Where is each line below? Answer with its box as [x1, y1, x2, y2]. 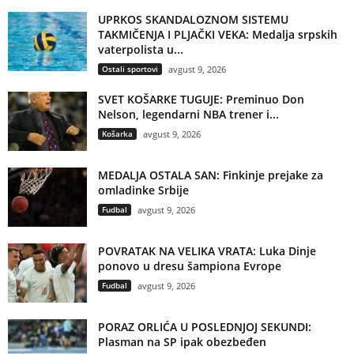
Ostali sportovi [102, 63, 158, 75]
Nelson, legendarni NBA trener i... [98, 107, 279, 122]
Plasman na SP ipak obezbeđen [98, 334, 266, 350]
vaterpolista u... [98, 42, 183, 58]
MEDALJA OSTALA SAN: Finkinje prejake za [98, 168, 323, 183]
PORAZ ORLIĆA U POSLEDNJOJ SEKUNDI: [98, 319, 311, 335]
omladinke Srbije [98, 183, 189, 198]
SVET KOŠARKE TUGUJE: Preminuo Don [98, 92, 304, 107]
